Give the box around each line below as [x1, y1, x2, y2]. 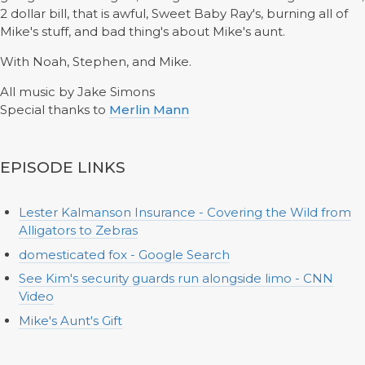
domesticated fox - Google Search [18, 246, 230, 262]
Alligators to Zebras [18, 222, 138, 238]
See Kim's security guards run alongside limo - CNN [18, 270, 333, 286]
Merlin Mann [109, 102, 189, 117]
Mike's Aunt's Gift [18, 312, 122, 328]
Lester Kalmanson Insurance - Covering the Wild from [18, 204, 351, 220]
